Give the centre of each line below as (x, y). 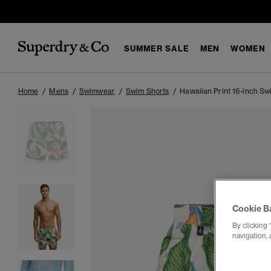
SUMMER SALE (157, 48)
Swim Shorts (147, 91)
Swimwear (97, 91)
